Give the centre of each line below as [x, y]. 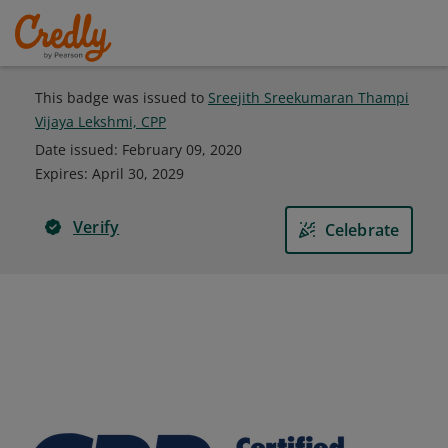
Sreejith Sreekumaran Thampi [308, 97]
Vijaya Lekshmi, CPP [100, 121]
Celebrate [362, 230]
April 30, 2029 [138, 173]
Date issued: [78, 149]
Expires [59, 173]
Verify [96, 227]
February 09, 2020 [182, 149]
